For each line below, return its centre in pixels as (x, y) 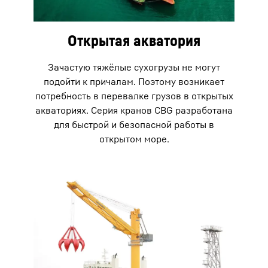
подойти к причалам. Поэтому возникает (134, 82)
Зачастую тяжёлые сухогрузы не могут (134, 67)
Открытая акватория (134, 41)
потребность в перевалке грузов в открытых (134, 96)
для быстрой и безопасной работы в (134, 125)
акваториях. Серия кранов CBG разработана (134, 110)
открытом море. (134, 139)
